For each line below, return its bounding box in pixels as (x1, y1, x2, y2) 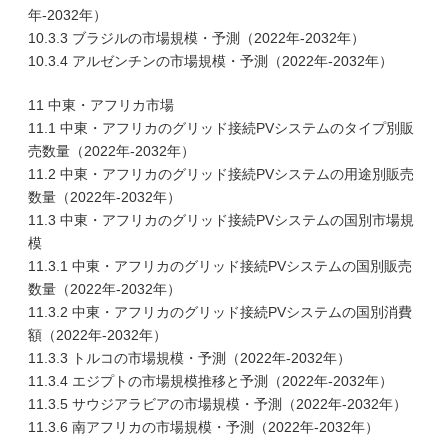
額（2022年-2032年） (28, 327, 167, 343)
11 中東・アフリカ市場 (28, 97, 174, 113)
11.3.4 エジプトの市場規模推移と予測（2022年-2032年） (28, 373, 393, 389)
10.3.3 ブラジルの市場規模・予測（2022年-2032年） (28, 30, 365, 46)
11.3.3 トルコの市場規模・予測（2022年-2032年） (28, 350, 351, 366)
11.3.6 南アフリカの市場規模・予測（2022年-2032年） (28, 419, 379, 435)
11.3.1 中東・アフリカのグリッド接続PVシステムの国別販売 (28, 258, 412, 274)
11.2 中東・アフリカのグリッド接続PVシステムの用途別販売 (28, 166, 414, 182)
